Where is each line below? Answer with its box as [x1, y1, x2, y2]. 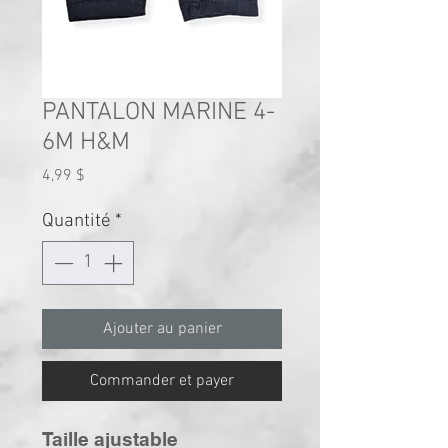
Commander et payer [90, 371, 234, 392]
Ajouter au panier [102, 319, 222, 340]
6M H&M [42, 127, 130, 158]
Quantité [42, 209, 111, 233]
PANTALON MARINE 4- [42, 97, 275, 128]
